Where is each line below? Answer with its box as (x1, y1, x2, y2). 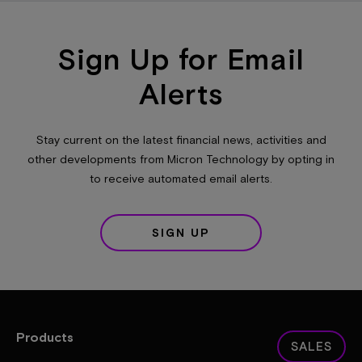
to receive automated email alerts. (90, 171, 272, 186)
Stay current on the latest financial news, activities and (36, 133, 326, 147)
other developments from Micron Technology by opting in (27, 152, 335, 166)
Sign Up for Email (57, 40, 305, 75)
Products (16, 329, 74, 345)
